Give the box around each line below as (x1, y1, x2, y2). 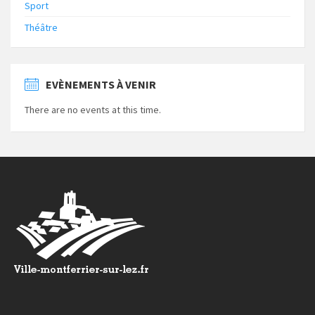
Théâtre (25, 21, 58, 34)
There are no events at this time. (25, 103, 161, 117)
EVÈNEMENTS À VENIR (46, 77, 156, 92)
